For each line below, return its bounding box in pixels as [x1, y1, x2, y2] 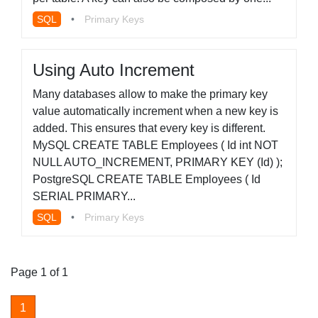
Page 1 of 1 [11, 266, 68, 278]
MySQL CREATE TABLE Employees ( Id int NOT [33, 139, 278, 151]
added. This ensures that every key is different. [33, 122, 265, 134]
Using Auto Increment [33, 60, 194, 79]
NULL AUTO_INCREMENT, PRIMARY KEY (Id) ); [33, 156, 283, 168]
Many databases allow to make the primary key [33, 88, 268, 100]
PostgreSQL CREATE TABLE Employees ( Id [33, 173, 261, 185]
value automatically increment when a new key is [33, 105, 278, 117]
